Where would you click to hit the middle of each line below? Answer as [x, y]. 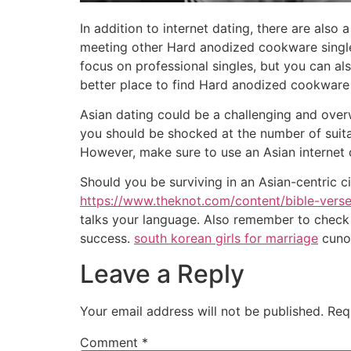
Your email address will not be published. [202, 311]
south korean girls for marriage [226, 239]
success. [107, 239]
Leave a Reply [162, 273]
